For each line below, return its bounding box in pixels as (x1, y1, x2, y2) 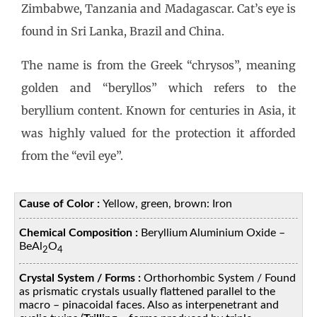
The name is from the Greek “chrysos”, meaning (21, 57, 296, 72)
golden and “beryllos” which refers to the (21, 80, 296, 95)
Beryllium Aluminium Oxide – (141, 226, 286, 238)
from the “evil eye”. (21, 148, 123, 163)
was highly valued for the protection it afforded (21, 125, 296, 140)
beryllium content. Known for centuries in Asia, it (21, 103, 296, 117)
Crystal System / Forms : (19, 272, 144, 284)
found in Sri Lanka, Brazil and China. (21, 23, 224, 38)
